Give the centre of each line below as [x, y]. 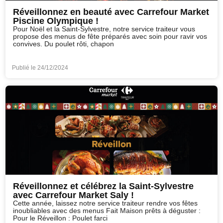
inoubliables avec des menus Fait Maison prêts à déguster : [107, 211]
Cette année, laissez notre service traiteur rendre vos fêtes [106, 204]
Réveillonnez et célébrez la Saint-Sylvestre [104, 186]
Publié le [25, 68]
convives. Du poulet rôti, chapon [64, 44]
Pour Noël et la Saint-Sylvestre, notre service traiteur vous [104, 29]
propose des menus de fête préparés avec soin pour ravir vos [110, 36]
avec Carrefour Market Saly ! [74, 195]
